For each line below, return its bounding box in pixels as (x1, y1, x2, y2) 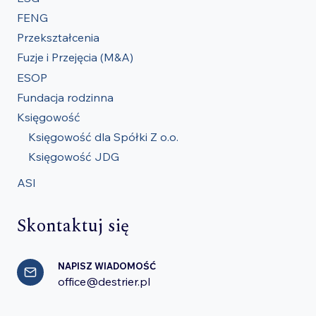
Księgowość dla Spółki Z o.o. (28, 130, 178, 145)
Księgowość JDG (28, 150, 119, 164)
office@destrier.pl (58, 274, 150, 289)
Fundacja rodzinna (17, 90, 114, 104)
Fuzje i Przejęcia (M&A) (17, 50, 133, 65)
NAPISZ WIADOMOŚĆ (58, 260, 156, 272)
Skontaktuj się (17, 213, 129, 241)
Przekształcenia (17, 30, 99, 45)
